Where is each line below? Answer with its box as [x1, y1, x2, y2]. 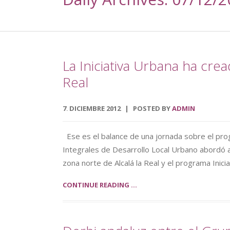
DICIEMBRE [69, 104, 106, 113]
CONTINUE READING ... [63, 180, 137, 189]
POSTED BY [133, 104, 172, 113]
